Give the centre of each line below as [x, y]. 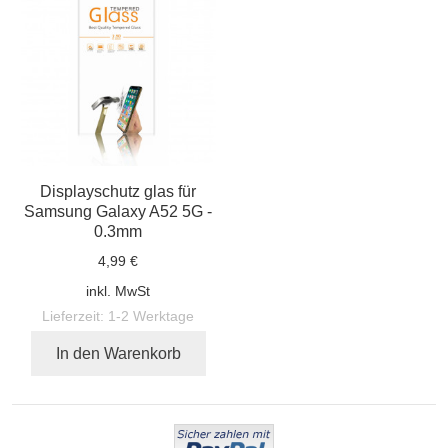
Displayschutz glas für [117, 190]
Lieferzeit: [72, 315]
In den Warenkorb [118, 352]
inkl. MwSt [117, 290]
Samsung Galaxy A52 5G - [117, 210]
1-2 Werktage [150, 315]
